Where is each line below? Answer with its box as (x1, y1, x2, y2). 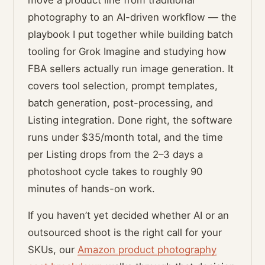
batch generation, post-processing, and (28, 97, 214, 109)
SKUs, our (28, 244, 78, 256)
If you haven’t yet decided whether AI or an (28, 209, 230, 222)
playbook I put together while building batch (28, 28, 234, 41)
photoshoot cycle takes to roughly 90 (28, 166, 203, 178)
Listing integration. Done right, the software (28, 114, 233, 127)
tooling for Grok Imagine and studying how (28, 46, 227, 58)
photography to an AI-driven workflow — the (28, 11, 237, 24)
